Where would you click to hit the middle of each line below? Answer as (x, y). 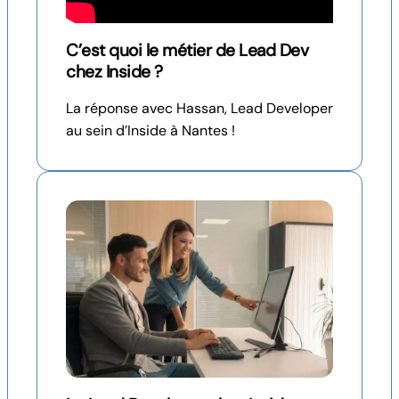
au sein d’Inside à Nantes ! (152, 130)
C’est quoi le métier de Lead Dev (187, 50)
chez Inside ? (114, 71)
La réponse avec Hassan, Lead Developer (199, 108)
